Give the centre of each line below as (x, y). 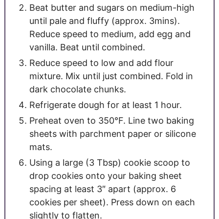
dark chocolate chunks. (77, 89)
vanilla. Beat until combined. (87, 47)
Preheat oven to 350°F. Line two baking (111, 121)
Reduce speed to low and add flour (101, 63)
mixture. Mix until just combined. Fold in (111, 76)
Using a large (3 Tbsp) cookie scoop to (109, 163)
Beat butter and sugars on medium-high (112, 8)
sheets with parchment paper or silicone (112, 134)
